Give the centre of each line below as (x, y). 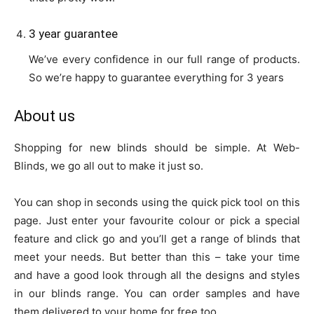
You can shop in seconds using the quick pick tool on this (157, 202)
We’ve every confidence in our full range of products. (164, 59)
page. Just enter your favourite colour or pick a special (157, 220)
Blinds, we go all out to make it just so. (109, 165)
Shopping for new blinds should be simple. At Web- (157, 147)
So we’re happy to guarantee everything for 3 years (156, 77)
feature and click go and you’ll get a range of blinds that (157, 238)
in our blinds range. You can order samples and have (157, 293)
